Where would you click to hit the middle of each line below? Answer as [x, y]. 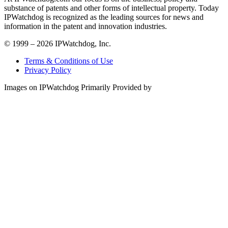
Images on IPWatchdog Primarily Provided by [78, 87]
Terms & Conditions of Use [69, 61]
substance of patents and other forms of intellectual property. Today [111, 8]
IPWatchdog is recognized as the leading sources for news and [104, 17]
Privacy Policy [48, 70]
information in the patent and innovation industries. [85, 26]
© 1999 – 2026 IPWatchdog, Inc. [58, 43]
